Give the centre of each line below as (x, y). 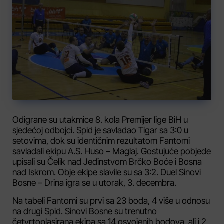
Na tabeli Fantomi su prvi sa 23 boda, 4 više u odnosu (111, 200)
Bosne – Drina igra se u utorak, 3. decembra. (94, 183)
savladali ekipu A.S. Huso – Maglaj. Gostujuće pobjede (112, 151)
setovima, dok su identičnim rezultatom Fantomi (101, 141)
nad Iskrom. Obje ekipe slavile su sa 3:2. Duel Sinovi (107, 172)
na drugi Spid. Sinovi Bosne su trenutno (85, 211)
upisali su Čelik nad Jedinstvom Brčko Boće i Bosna (107, 162)
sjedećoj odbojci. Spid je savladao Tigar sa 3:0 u (100, 130)
